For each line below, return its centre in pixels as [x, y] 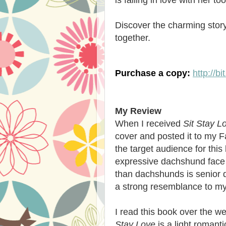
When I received [149, 123]
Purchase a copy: [153, 73]
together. [133, 38]
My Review [138, 111]
